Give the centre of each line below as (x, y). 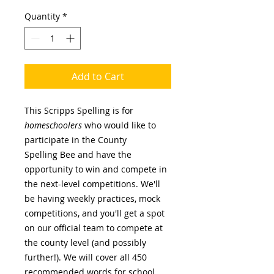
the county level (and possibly (85, 243)
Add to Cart (98, 76)
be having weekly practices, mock (92, 198)
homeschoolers (53, 125)
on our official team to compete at (94, 228)
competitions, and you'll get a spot (94, 213)
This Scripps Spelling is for (79, 110)
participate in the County (76, 140)
